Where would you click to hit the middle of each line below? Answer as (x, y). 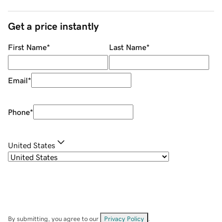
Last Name (127, 47)
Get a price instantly (53, 27)
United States (31, 145)
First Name (27, 47)
